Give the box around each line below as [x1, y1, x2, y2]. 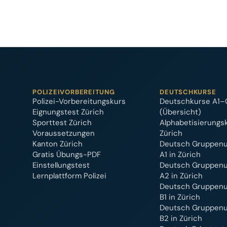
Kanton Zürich [32, 139, 83, 149]
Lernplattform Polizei [32, 171, 106, 181]
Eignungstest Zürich [32, 107, 104, 117]
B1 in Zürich [160, 192, 201, 202]
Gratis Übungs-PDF [32, 149, 101, 160]
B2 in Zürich [160, 213, 203, 223]
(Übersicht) [160, 107, 202, 117]
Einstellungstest [32, 160, 90, 170]
